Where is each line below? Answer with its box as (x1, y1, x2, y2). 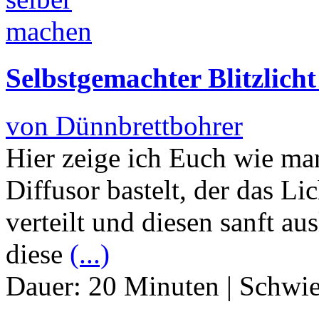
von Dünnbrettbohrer (6, 110, 243, 141)
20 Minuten (88, 270, 219, 301)
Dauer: (6, 270, 88, 301)
